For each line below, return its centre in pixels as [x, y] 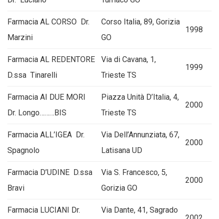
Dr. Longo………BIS [37, 113]
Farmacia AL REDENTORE [51, 59]
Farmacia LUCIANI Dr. [44, 210]
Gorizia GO [119, 188]
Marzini [20, 37]
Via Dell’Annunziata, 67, [140, 135]
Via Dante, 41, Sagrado [140, 210]
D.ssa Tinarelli [32, 75]
